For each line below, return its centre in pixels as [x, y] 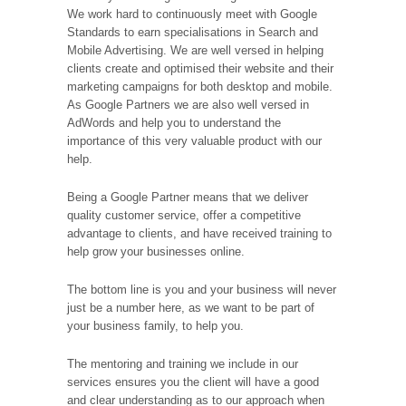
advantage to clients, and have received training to [199, 233]
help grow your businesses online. [156, 251]
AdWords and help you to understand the [174, 122]
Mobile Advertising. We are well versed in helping [195, 50]
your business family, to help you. [157, 325]
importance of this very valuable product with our [194, 140]
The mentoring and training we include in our [183, 363]
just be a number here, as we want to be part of [191, 307]
